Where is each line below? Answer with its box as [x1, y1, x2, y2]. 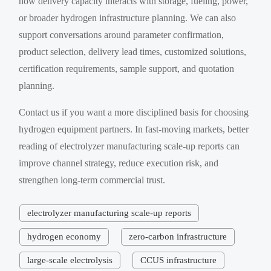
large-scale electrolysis [27, 255, 113, 265]
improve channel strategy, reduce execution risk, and [19, 157, 219, 168]
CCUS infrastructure [140, 255, 217, 265]
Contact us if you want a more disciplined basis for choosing [19, 106, 249, 117]
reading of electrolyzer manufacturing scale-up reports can [19, 140, 240, 151]
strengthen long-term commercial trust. [19, 174, 166, 185]
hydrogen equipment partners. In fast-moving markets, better [19, 123, 249, 134]
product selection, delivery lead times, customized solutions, [19, 46, 247, 57]
